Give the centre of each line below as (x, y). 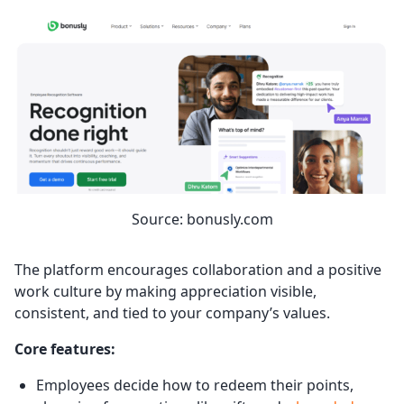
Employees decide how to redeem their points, (195, 385)
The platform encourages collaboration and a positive (198, 269)
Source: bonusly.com (202, 219)
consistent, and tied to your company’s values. (172, 312)
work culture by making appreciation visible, (165, 291)
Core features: (65, 349)
